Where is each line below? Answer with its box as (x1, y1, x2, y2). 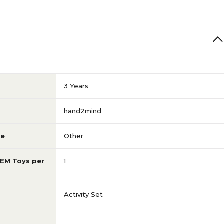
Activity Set (64, 190, 103, 198)
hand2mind (64, 107, 101, 115)
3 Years (64, 82, 88, 90)
